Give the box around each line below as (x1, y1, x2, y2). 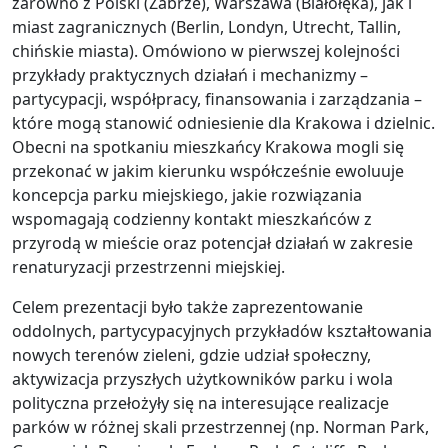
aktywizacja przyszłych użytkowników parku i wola (12, 368, 393, 390)
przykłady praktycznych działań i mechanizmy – (12, 64, 368, 86)
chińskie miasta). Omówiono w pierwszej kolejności (12, 40, 400, 62)
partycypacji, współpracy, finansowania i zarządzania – (12, 88, 422, 110)
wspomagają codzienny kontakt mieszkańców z (12, 208, 372, 230)
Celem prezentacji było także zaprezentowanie (12, 296, 363, 318)
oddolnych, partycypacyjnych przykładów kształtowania (12, 320, 432, 342)
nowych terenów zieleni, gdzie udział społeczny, (12, 344, 371, 366)
